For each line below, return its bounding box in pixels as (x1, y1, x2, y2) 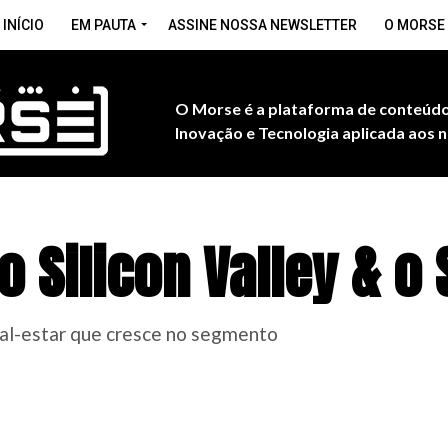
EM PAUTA (71, 17, 136, 33)
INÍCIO (3, 17, 44, 33)
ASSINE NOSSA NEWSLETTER (168, 17, 357, 33)
